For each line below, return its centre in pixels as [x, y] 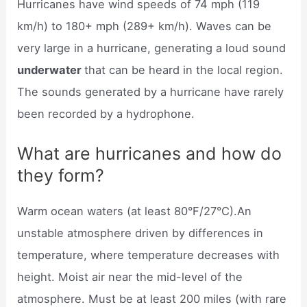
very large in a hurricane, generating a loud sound [152, 48]
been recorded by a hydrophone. [106, 113]
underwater [51, 70]
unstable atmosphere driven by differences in [140, 233]
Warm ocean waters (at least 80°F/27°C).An [135, 211]
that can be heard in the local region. [184, 70]
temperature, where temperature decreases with [149, 255]
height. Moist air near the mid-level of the [130, 277]
